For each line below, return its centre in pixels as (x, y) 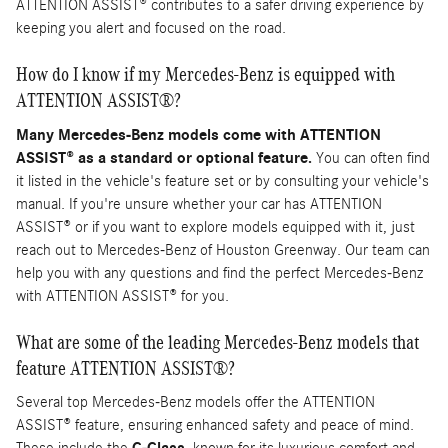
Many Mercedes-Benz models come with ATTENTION (198, 134)
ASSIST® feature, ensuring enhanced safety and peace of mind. (215, 425)
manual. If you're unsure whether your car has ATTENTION (199, 203)
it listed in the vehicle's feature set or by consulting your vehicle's (222, 180)
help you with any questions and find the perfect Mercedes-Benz (219, 272)
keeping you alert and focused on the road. (151, 28)
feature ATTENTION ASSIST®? (125, 367)
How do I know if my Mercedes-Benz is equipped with (205, 74)
